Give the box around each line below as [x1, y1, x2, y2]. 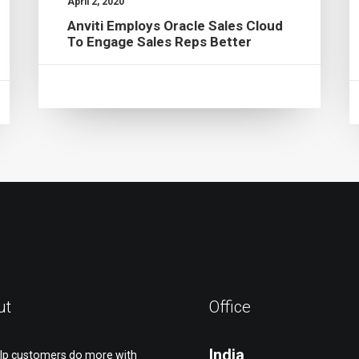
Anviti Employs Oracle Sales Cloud [67, 18, 283, 34]
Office [209, 297, 251, 317]
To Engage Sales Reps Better [67, 34, 252, 50]
